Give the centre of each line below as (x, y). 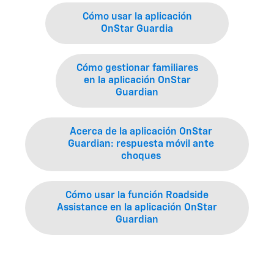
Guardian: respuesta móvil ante (141, 144)
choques (141, 157)
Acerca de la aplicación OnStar (141, 132)
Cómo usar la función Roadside (137, 196)
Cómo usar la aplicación (137, 17)
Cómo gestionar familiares (137, 68)
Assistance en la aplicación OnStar (137, 208)
